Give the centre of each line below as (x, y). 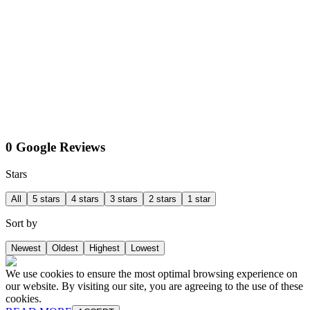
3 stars (124, 199)
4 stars (85, 199)
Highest (104, 248)
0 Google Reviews (55, 147)
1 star (199, 199)
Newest (26, 248)
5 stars (46, 199)
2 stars (163, 199)
